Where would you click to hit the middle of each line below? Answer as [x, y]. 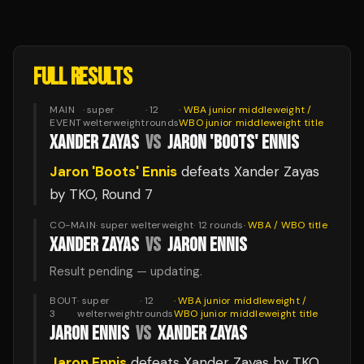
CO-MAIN [73, 225]
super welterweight [147, 225]
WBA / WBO [277, 225]
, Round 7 [124, 194]
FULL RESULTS [83, 78]
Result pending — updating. [126, 271]
